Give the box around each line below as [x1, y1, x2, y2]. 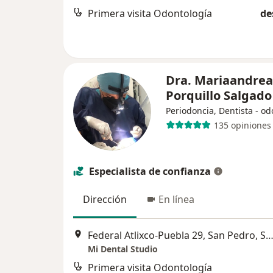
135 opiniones [213, 119, 271, 131]
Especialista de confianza [89, 165, 211, 178]
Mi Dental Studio [88, 243, 158, 255]
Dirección [83, 193, 127, 206]
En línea [158, 193, 194, 206]
